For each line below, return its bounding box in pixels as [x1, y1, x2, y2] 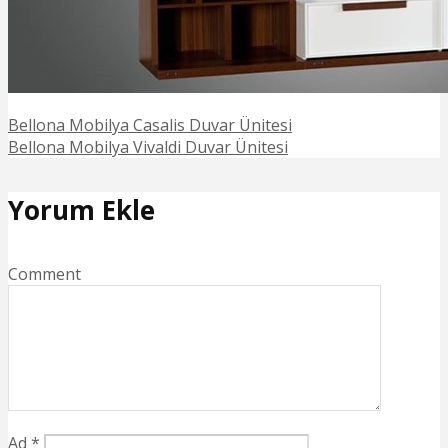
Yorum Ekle [8, 192, 155, 229]
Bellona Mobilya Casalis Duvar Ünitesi [8, 113, 292, 136]
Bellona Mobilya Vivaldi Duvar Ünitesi [8, 135, 288, 158]
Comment [8, 262, 81, 285]
